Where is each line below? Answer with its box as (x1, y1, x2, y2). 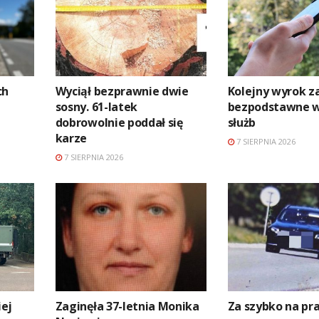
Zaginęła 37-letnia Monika (55, 298, 199, 314)
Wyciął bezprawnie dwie (55, 83, 189, 100)
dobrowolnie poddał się (55, 115, 183, 131)
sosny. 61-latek (55, 99, 137, 115)
